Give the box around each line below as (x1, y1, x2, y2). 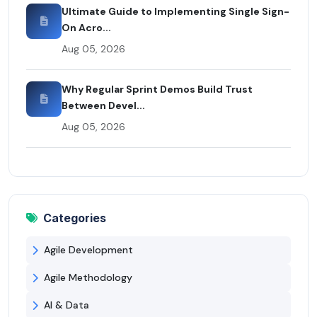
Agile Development (44, 243, 133, 257)
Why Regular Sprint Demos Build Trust (62, 83, 253, 96)
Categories (43, 211, 106, 226)
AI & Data (44, 299, 89, 312)
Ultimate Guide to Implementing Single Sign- (62, 5, 289, 18)
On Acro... (62, 21, 111, 35)
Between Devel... (62, 99, 145, 113)
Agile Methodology (44, 271, 132, 284)
